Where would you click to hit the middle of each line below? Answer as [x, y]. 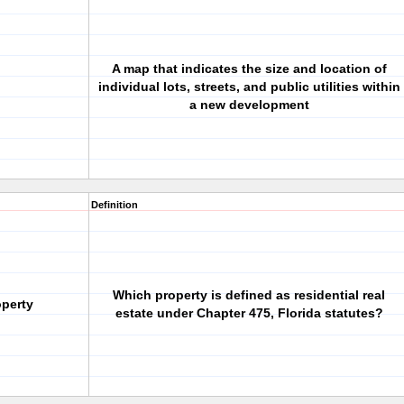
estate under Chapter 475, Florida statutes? [249, 313]
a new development [249, 105]
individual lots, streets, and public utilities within [249, 87]
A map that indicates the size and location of [249, 69]
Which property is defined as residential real [249, 295]
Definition [115, 205]
